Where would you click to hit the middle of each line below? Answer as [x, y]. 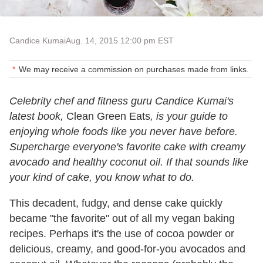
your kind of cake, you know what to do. [103, 177]
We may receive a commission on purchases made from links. [134, 69]
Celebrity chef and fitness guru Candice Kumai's [122, 101]
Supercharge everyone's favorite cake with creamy [127, 146]
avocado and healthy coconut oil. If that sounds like [129, 162]
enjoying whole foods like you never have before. [124, 131]
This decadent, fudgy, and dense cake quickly [116, 203]
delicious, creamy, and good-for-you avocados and [127, 249]
